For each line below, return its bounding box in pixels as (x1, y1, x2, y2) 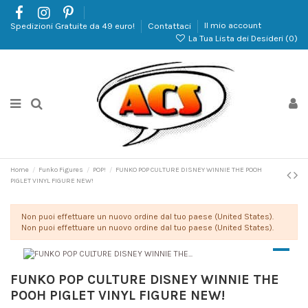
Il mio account (204, 20, 261, 31)
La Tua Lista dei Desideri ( (186, 32, 289, 43)
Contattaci (148, 20, 193, 31)
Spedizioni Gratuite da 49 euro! (10, 20, 137, 31)
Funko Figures (38, 166, 84, 175)
